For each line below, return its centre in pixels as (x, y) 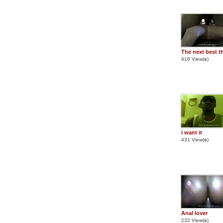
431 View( (193, 140)
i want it (192, 132)
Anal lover (194, 213)
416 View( (193, 59)
